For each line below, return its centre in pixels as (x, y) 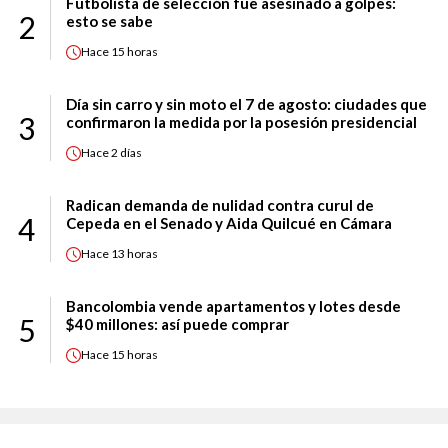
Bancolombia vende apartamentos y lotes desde (233, 305)
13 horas (134, 254)
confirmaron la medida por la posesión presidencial (241, 121)
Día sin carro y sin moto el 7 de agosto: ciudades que (246, 103)
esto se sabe (109, 20)
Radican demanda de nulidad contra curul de (220, 204)
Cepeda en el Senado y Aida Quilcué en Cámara (229, 222)
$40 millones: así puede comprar (177, 323)
